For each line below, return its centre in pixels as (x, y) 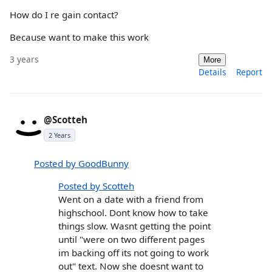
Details (212, 72)
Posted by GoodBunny (81, 163)
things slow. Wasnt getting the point (134, 226)
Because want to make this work (79, 37)
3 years (24, 59)
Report (249, 72)
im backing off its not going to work (134, 252)
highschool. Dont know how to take (133, 212)
